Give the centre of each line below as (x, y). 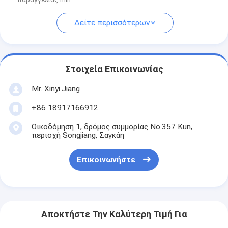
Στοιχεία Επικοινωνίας (114, 69)
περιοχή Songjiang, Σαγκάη (78, 135)
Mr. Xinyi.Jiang (55, 88)
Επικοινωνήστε (106, 160)
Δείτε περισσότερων (112, 23)
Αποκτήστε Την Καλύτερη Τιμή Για (114, 215)
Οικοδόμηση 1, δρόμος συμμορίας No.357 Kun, (112, 126)
